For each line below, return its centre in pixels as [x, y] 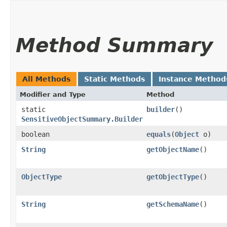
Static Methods [115, 79]
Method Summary [114, 45]
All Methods [46, 79]
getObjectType [173, 177]
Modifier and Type [53, 94]
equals [159, 134]
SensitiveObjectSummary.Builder [82, 119]
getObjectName [173, 149]
